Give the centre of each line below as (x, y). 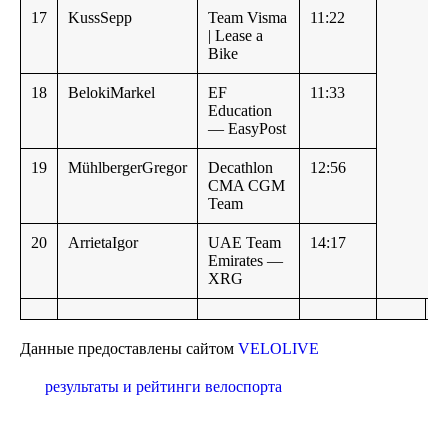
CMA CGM (246, 186)
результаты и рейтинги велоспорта (163, 387)
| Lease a (235, 36)
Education (240, 111)
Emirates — (245, 261)
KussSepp (100, 18)
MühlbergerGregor (127, 168)
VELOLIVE (278, 349)
